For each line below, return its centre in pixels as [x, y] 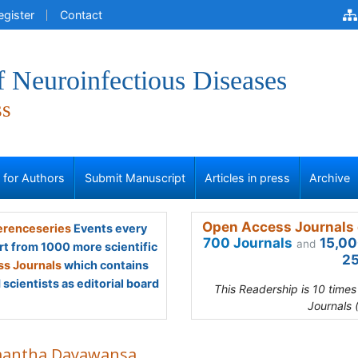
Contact [81, 15]
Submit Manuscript [135, 178]
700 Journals [248, 243]
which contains [105, 265]
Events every [109, 228]
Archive [330, 178]
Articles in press [247, 178]
